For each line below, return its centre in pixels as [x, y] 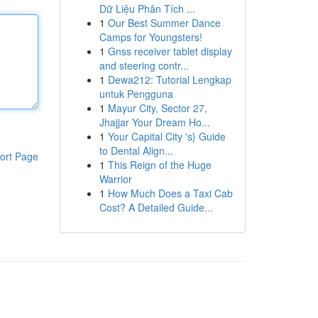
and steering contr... [144, 65]
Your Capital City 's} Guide [166, 136]
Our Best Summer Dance [164, 23]
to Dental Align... [136, 150]
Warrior [115, 179]
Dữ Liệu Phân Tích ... [147, 9]
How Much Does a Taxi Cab [170, 193]
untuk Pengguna [136, 94]
